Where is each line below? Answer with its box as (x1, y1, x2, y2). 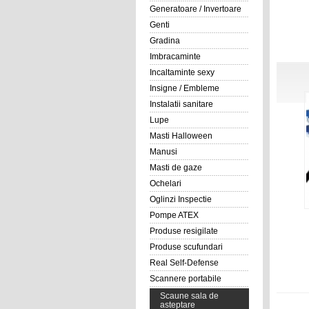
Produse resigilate (149, 226, 218, 236)
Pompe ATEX (149, 210, 199, 220)
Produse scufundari (149, 242, 223, 252)
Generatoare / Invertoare (149, 4, 241, 14)
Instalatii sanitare (149, 99, 213, 109)
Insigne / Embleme (149, 83, 219, 93)
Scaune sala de (159, 291, 219, 301)
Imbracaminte (149, 52, 201, 61)
